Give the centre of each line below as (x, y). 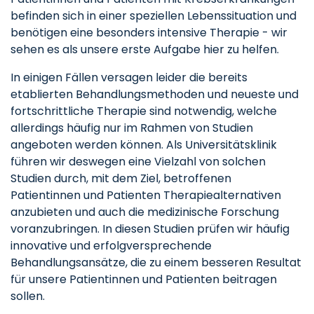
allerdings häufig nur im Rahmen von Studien (132, 128)
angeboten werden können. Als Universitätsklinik (144, 145)
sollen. (28, 296)
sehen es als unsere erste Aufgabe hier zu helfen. (145, 49)
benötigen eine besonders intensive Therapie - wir (149, 33)
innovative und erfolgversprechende (111, 246)
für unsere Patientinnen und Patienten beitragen (144, 279)
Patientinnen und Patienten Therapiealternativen (146, 195)
